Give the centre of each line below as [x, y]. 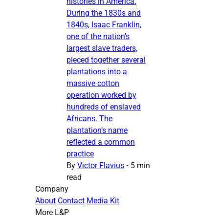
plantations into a [97, 71]
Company [52, 189]
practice [80, 153]
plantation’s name [97, 130]
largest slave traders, [102, 48]
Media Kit [103, 200]
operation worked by [101, 95]
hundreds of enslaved [104, 107]
